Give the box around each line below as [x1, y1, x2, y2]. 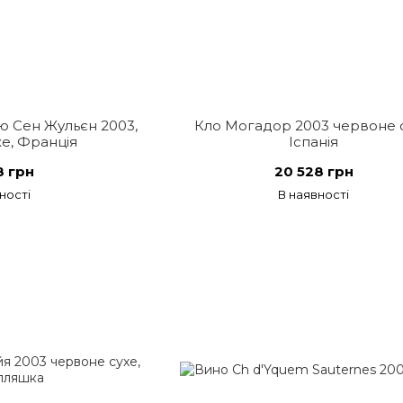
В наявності [278, 187, 350, 201]
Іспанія [289, 133, 339, 150]
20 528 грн [273, 163, 354, 180]
